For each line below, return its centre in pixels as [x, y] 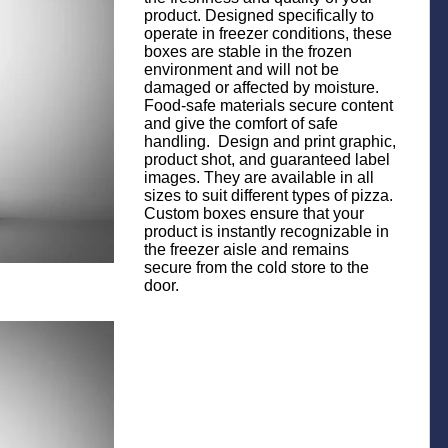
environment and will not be [241, 69]
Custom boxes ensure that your [254, 213]
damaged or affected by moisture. [261, 87]
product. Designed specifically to [259, 15]
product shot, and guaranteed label [267, 159]
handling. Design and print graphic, [270, 141]
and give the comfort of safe [241, 123]
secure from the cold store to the [256, 267]
